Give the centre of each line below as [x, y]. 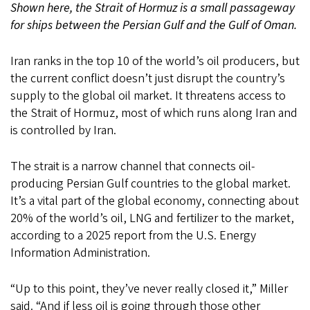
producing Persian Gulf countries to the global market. [151, 184]
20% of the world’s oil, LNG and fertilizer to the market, [152, 219]
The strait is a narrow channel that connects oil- [133, 167]
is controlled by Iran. [63, 131]
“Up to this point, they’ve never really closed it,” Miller [149, 289]
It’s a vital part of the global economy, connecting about [155, 201]
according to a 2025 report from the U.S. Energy [133, 236]
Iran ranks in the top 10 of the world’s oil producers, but [155, 62]
